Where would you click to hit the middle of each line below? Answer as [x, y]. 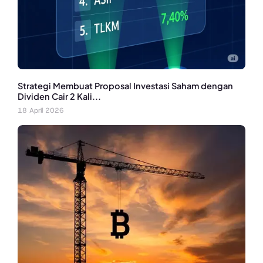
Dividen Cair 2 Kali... [59, 96]
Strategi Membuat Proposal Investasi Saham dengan [125, 85]
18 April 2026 [41, 111]
